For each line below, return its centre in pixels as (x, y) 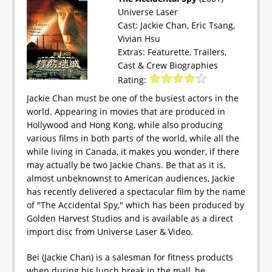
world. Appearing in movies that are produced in (126, 111)
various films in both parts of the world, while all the (133, 138)
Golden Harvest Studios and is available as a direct (130, 218)
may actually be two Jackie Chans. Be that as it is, (126, 165)
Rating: (133, 80)
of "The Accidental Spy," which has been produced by (135, 205)
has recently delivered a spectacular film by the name (136, 191)
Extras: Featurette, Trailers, (172, 52)
